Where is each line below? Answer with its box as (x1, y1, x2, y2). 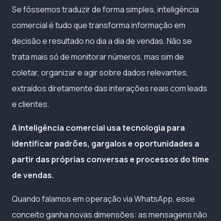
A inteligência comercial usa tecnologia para (12, 122, 185, 133)
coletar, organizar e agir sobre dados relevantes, (12, 67, 188, 78)
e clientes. (12, 98, 49, 110)
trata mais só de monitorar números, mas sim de (12, 51, 184, 62)
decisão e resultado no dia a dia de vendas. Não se (12, 35, 192, 46)
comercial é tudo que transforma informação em (12, 19, 185, 31)
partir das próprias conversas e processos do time (12, 153, 209, 165)
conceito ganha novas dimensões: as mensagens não (12, 209, 207, 220)
